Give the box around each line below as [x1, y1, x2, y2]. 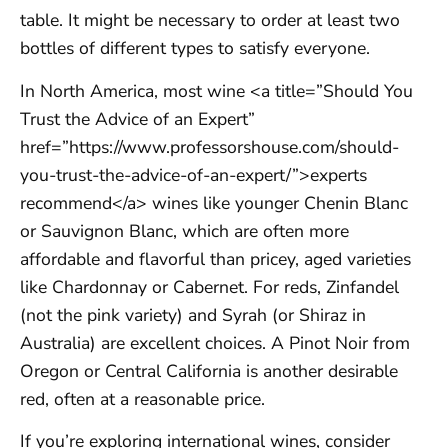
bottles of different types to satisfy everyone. [20, 36, 370, 61]
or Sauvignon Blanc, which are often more [20, 218, 349, 243]
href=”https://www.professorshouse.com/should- [20, 134, 399, 159]
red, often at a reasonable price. [20, 386, 265, 411]
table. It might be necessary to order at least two [20, 8, 400, 33]
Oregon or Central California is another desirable [20, 358, 398, 383]
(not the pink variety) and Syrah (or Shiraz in [20, 302, 366, 327]
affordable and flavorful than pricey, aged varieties [20, 246, 411, 271]
